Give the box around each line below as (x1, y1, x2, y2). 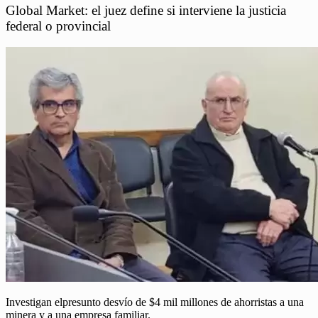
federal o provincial (6, 18, 111, 33)
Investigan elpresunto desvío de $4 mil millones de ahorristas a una (6, 296, 304, 309)
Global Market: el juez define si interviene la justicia (6, 2, 286, 18)
